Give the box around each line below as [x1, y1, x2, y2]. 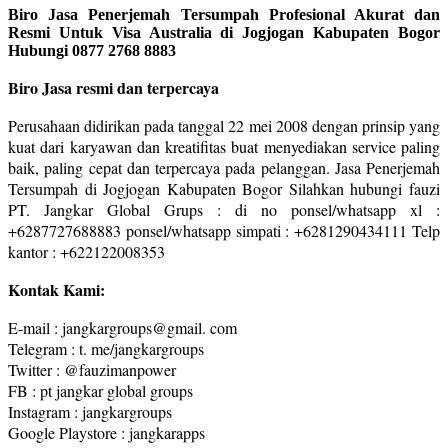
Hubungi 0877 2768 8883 [8, 41, 176, 59]
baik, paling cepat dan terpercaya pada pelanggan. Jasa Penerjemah [8, 156, 440, 178]
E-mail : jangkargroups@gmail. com [8, 316, 237, 338]
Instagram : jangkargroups [8, 400, 172, 422]
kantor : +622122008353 [8, 240, 165, 262]
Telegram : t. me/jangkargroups [8, 337, 204, 359]
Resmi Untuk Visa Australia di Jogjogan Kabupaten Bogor [8, 23, 440, 41]
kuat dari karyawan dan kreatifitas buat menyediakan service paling [8, 135, 440, 157]
